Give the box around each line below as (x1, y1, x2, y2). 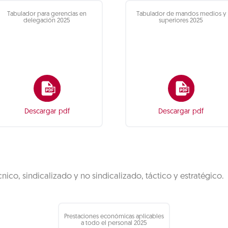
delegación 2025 (23, 18, 71, 24)
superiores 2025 (159, 18, 204, 24)
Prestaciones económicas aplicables (64, 214, 164, 220)
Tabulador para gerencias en (7, 11, 87, 17)
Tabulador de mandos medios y (136, 11, 226, 17)
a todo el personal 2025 (81, 220, 147, 226)
